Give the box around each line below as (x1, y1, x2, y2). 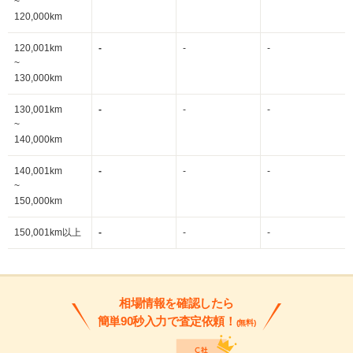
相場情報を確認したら (119, 296, 234, 310)
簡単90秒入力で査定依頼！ (97, 314, 236, 328)
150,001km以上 (14, 227, 81, 238)
